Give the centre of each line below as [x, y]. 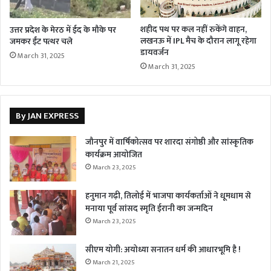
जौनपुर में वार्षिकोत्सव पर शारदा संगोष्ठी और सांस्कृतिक [169, 142]
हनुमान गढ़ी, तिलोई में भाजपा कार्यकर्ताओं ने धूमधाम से [168, 195]
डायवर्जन [155, 52]
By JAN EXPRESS [47, 116]
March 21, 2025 [114, 262]
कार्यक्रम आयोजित [114, 154]
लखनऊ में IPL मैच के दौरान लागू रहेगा [198, 41]
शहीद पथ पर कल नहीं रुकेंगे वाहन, [194, 29]
